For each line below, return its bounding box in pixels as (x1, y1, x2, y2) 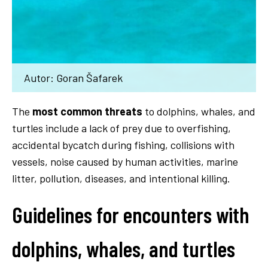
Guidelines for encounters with (12, 201, 249, 227)
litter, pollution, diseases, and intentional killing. (12, 171, 230, 185)
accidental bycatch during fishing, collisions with (12, 138, 234, 151)
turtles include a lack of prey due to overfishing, (12, 121, 231, 135)
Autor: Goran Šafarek (24, 71, 123, 84)
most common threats (32, 104, 142, 118)
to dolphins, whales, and (142, 104, 255, 118)
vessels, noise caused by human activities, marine (12, 154, 238, 168)
